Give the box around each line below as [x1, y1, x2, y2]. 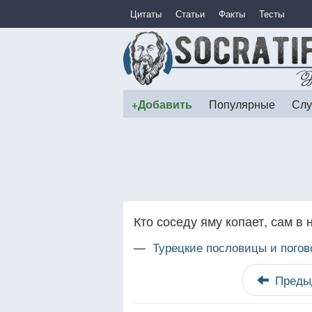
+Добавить [132, 96, 192, 112]
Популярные [209, 96, 275, 111]
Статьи [175, 7, 205, 20]
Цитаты [130, 7, 162, 20]
